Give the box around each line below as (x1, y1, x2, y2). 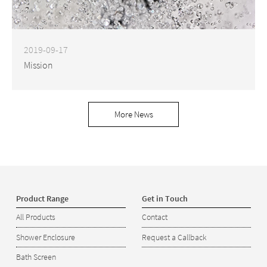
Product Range (16, 193, 69, 203)
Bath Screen (16, 252, 56, 262)
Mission (24, 58, 53, 71)
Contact (141, 212, 167, 222)
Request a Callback (141, 232, 207, 242)
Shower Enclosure (16, 232, 75, 242)
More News (114, 108, 153, 120)
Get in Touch (141, 193, 188, 203)
